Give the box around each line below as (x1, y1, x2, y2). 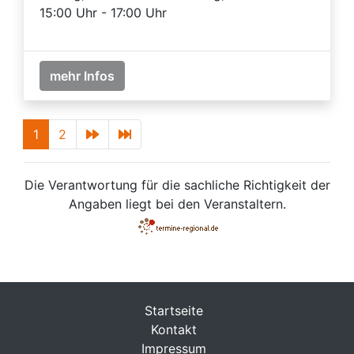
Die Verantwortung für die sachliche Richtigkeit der (24, 176, 330, 193)
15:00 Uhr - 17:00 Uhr (40, 4, 167, 21)
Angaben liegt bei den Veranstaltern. (68, 195, 286, 212)
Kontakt (151, 321, 197, 337)
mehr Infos (50, 67, 115, 84)
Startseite (145, 302, 203, 318)
